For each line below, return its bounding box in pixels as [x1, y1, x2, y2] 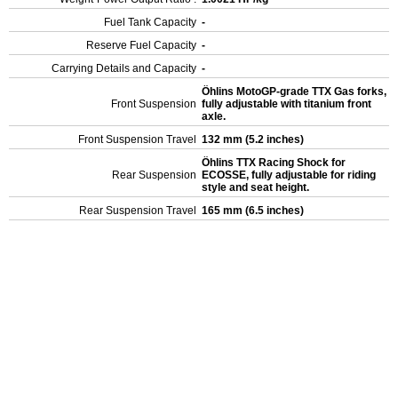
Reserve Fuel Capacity [86, 39, 196, 52]
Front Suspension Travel [78, 133, 196, 146]
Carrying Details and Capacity [52, 62, 196, 75]
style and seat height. [202, 181, 312, 194]
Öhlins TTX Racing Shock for [202, 156, 346, 169]
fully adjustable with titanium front [202, 98, 371, 110]
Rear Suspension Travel [79, 204, 196, 217]
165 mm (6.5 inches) [202, 204, 306, 217]
